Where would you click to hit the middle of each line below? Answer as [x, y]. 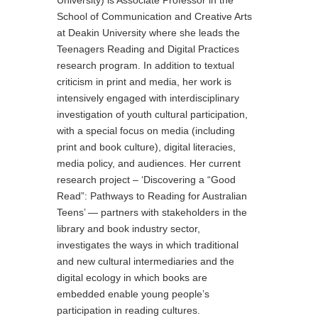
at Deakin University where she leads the [148, 32]
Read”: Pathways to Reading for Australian [152, 196]
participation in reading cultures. [128, 310]
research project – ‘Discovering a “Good [146, 179]
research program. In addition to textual [146, 65]
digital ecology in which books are [132, 277]
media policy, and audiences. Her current [149, 163]
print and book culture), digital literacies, [146, 147]
